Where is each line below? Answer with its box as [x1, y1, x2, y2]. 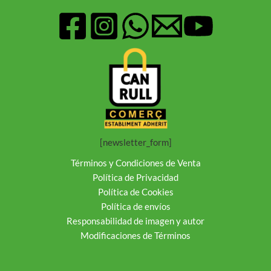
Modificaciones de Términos [80, 230, 191, 241]
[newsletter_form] [99, 137, 172, 148]
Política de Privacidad [93, 172, 178, 183]
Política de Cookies [97, 186, 174, 198]
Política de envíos [100, 201, 171, 212]
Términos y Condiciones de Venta [70, 157, 201, 169]
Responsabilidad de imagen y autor [67, 215, 204, 227]
